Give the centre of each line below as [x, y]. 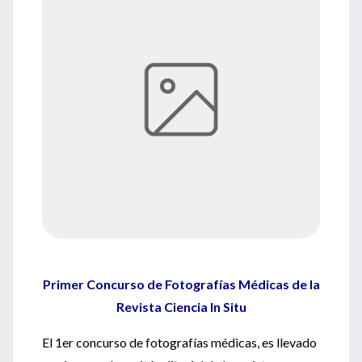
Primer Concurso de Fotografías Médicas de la [181, 284]
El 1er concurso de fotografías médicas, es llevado [179, 342]
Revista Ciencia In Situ [181, 307]
